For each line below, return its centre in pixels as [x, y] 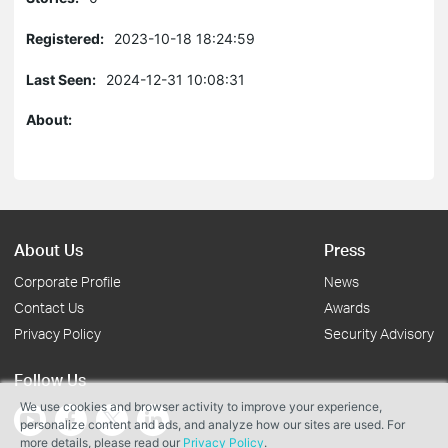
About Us [48, 249]
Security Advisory [379, 333]
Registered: [65, 38]
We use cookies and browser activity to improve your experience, [201, 406]
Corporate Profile [67, 281]
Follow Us [50, 379]
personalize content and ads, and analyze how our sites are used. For [212, 424]
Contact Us [49, 307]
